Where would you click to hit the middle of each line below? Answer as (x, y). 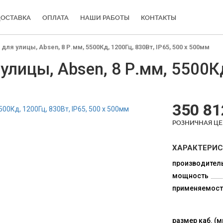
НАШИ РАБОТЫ (105, 18)
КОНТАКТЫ (158, 18)
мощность (190, 176)
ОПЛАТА (55, 18)
